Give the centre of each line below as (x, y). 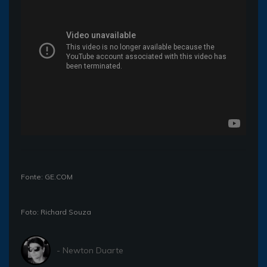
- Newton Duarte (90, 250)
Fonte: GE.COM (47, 177)
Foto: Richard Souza (56, 212)
